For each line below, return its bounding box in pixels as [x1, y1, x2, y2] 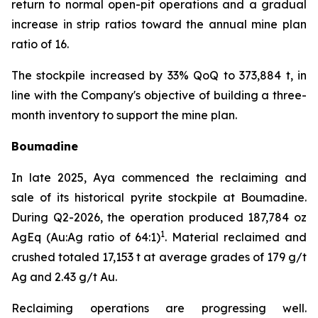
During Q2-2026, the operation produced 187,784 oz [11, 210, 307, 224]
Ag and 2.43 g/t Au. [11, 270, 117, 284]
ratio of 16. [11, 37, 69, 51]
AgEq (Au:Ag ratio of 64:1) [11, 230, 161, 244]
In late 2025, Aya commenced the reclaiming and [11, 170, 307, 185]
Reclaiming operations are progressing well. [11, 301, 307, 315]
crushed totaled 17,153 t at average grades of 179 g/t [11, 250, 307, 264]
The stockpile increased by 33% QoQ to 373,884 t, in [11, 68, 307, 82]
